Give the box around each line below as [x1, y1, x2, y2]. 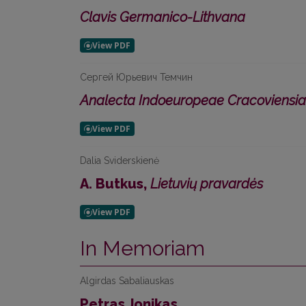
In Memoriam [80, 236, 205, 260]
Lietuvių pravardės [150, 176, 263, 192]
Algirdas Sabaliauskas [80, 275, 174, 286]
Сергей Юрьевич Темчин [80, 72, 193, 83]
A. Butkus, [80, 176, 150, 192]
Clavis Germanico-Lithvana [80, 9, 245, 25]
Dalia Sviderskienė [80, 155, 159, 166]
